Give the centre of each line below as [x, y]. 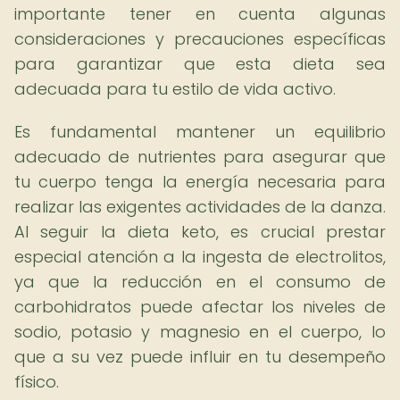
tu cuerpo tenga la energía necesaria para [200, 182]
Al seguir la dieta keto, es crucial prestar [200, 232]
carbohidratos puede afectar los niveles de [200, 307]
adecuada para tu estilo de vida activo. [175, 89]
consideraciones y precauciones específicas [200, 39]
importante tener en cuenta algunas [200, 14]
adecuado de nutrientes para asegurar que [200, 157]
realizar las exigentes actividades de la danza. [200, 207]
